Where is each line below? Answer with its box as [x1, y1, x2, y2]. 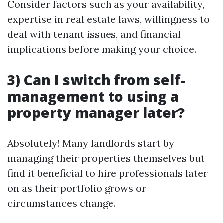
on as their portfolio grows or [7, 182, 146, 194]
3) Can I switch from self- [7, 70, 186, 89]
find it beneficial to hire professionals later [7, 167, 208, 179]
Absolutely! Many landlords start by [7, 137, 174, 149]
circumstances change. [7, 197, 115, 209]
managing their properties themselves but [7, 152, 205, 164]
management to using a [7, 87, 179, 106]
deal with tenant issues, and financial [7, 28, 181, 40]
